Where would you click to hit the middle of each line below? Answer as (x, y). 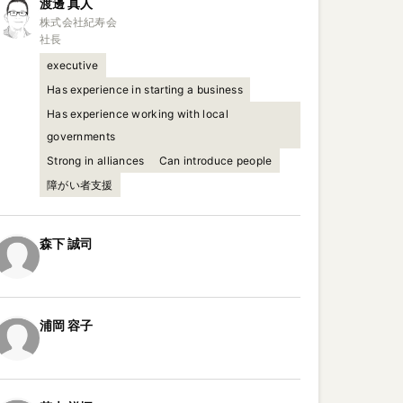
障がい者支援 (80, 185)
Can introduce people (215, 161)
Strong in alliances (95, 161)
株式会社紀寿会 (78, 22)
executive (72, 65)
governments (81, 136)
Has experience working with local (137, 114)
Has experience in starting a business (145, 90)
